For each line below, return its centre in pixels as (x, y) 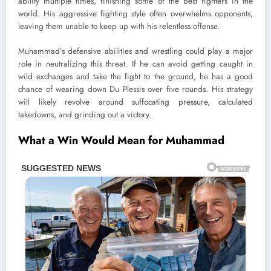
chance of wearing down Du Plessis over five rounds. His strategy (135, 89)
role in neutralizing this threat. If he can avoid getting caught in (135, 64)
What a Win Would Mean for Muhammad (121, 140)
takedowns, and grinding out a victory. (85, 114)
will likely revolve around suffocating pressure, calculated (135, 102)
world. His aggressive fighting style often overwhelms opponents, (135, 14)
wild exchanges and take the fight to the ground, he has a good (135, 76)
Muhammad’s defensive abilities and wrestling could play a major (135, 51)
